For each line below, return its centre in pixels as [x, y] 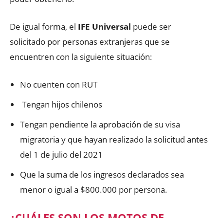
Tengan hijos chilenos [61, 104]
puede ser [151, 26]
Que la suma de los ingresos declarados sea [102, 174]
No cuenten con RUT [59, 84]
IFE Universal [104, 26]
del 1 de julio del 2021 [61, 154]
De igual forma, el [44, 26]
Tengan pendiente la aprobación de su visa [100, 124]
